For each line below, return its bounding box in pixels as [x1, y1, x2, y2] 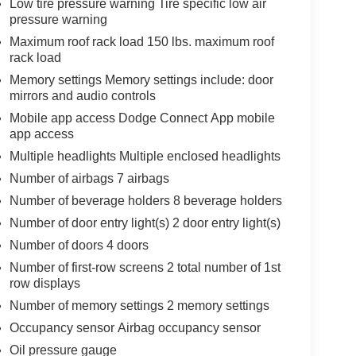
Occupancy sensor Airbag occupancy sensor [9, 320, 261, 335]
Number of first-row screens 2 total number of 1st [9, 260, 281, 274]
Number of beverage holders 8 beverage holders [9, 193, 282, 207]
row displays [9, 276, 80, 290]
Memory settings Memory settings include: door [9, 72, 273, 87]
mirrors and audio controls [9, 88, 156, 103]
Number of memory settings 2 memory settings [9, 298, 269, 312]
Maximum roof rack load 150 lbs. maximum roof [9, 34, 274, 48]
